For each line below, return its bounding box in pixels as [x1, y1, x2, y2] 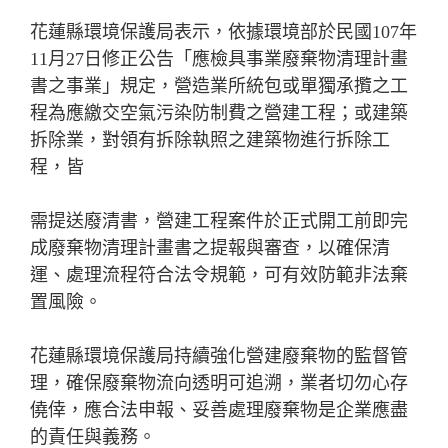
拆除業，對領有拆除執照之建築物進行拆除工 [30, 130, 390, 151]
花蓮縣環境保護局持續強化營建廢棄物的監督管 [30, 346, 408, 367]
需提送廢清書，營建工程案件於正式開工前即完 [30, 211, 408, 232]
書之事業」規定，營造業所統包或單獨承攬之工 [30, 76, 408, 97]
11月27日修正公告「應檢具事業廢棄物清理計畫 [30, 49, 408, 70]
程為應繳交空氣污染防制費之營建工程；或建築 [30, 103, 408, 124]
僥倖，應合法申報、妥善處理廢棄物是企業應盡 [30, 400, 408, 421]
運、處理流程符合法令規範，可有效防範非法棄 [30, 265, 408, 286]
